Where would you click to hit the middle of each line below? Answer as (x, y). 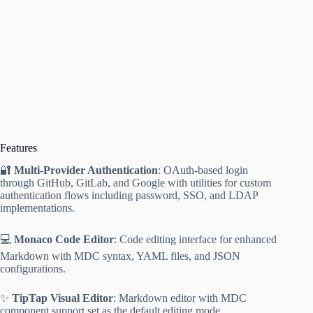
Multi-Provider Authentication (86, 170)
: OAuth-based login (203, 170)
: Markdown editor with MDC (180, 298)
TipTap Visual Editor (63, 298)
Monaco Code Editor (64, 240)
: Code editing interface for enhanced (195, 240)
